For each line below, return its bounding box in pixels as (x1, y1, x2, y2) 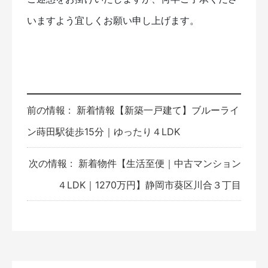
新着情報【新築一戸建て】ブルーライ (77, 103, 239, 116)
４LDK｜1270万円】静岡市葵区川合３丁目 (57, 178, 241, 191)
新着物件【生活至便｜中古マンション (78, 157, 241, 169)
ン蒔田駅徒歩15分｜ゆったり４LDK (27, 125, 180, 138)
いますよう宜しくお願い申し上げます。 (27, 14, 199, 26)
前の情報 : (27, 103, 74, 116)
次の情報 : (29, 157, 75, 169)
